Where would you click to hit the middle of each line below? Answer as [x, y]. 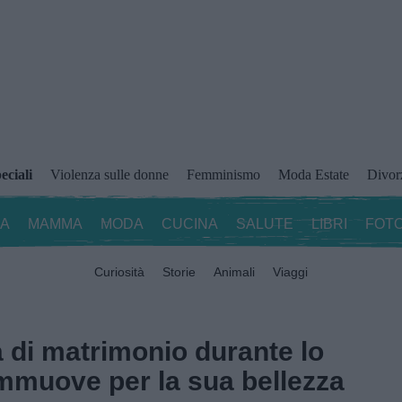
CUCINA [189, 224]
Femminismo [223, 175]
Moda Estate [313, 175]
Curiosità [119, 272]
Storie [179, 272]
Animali [234, 272]
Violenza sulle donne [109, 175]
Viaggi [290, 272]
